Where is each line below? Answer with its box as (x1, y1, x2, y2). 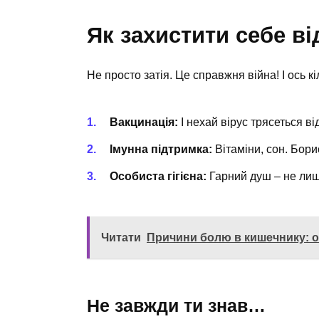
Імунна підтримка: (110, 142, 212, 155)
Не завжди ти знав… (87, 296, 266, 316)
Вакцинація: (110, 115, 178, 128)
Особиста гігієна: (110, 170, 206, 183)
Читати (101, 231, 141, 244)
